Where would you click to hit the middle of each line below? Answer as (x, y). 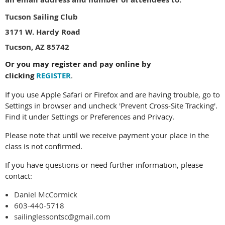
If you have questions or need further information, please (104, 165)
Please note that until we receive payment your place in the (107, 135)
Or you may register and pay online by (78, 64)
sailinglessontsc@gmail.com (62, 216)
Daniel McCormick (46, 194)
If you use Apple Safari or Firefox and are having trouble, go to (113, 94)
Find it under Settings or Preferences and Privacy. (90, 117)
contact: (19, 176)
